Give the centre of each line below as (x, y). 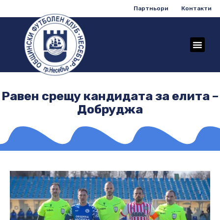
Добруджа (110, 109)
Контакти (196, 8)
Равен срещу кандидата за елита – (110, 96)
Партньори (151, 8)
